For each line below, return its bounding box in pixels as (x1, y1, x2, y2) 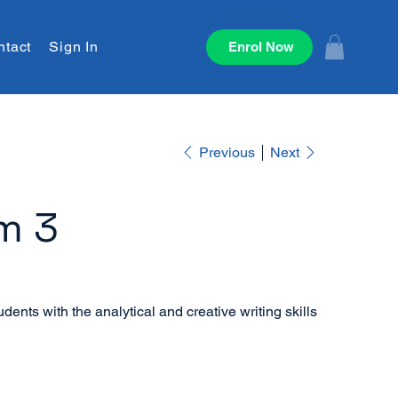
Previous (199, 143, 256, 161)
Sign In (49, 38, 99, 56)
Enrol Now (228, 39, 294, 55)
